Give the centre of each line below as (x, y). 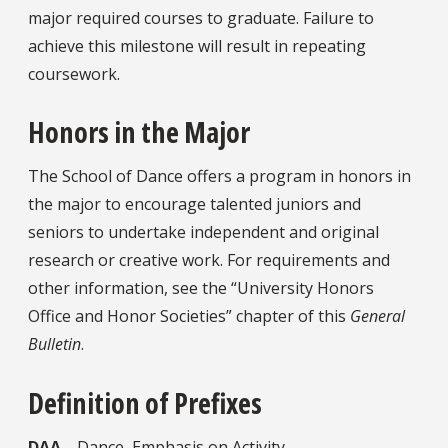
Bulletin (54, 344)
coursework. (74, 73)
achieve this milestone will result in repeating (197, 45)
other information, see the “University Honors (201, 288)
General (377, 316)
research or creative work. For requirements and (209, 260)
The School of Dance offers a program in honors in (219, 176)
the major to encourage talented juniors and (194, 204)
